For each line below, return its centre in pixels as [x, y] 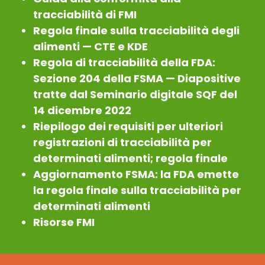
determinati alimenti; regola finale [130, 158]
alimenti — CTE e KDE [91, 46]
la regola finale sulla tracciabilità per [137, 190]
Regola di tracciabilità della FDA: [124, 62]
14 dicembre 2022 [82, 110]
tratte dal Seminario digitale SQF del [135, 94]
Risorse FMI [64, 222]
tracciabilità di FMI [85, 14]
